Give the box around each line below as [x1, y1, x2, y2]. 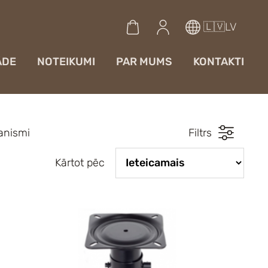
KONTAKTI [193, 55, 244, 69]
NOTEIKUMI [37, 55, 95, 69]
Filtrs [188, 126, 212, 139]
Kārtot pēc [54, 156, 105, 170]
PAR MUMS [116, 55, 172, 69]
